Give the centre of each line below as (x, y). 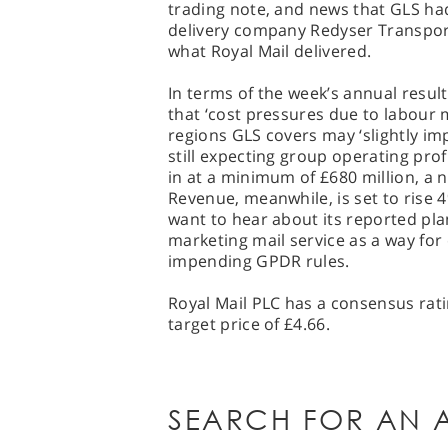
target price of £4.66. (249, 324)
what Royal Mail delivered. (270, 51)
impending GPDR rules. (259, 261)
